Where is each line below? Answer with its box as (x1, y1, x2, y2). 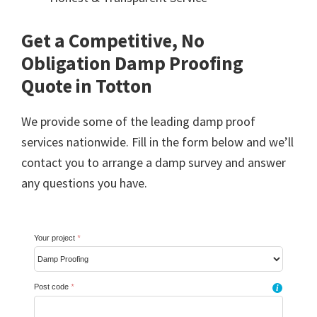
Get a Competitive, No (21, 28, 204, 52)
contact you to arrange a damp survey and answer (21, 154, 286, 171)
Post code (34, 282, 71, 292)
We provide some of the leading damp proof (21, 113, 255, 129)
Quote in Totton (21, 73, 152, 98)
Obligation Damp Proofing (21, 50, 243, 75)
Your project (34, 233, 77, 242)
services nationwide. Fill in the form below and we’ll (21, 133, 294, 150)
